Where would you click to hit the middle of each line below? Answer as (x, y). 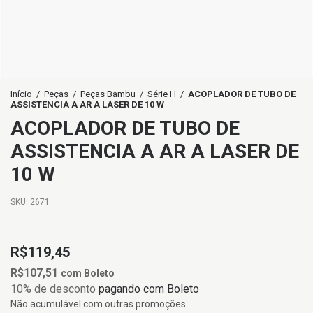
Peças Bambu (108, 94)
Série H (162, 94)
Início (21, 94)
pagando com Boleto (147, 289)
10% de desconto (53, 289)
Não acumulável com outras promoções (98, 304)
